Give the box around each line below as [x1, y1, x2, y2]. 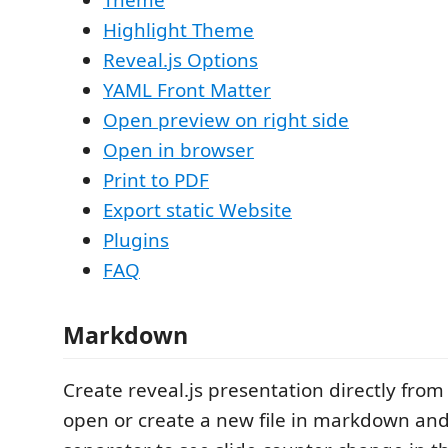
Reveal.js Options [103, 46, 258, 73]
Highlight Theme [103, 16, 254, 43]
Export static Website [103, 196, 292, 223]
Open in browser [103, 136, 254, 163]
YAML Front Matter [103, 76, 271, 103]
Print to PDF [103, 166, 209, 193]
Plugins [103, 226, 169, 253]
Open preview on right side [103, 106, 349, 133]
